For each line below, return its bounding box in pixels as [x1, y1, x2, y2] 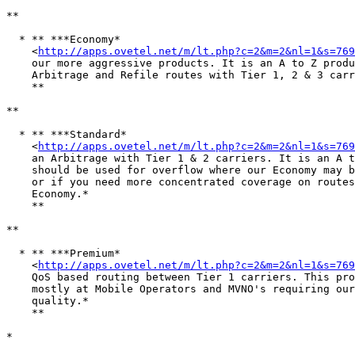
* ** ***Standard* [6, 128, 127, 141]
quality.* [6, 295, 89, 307]
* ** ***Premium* [6, 247, 120, 260]
